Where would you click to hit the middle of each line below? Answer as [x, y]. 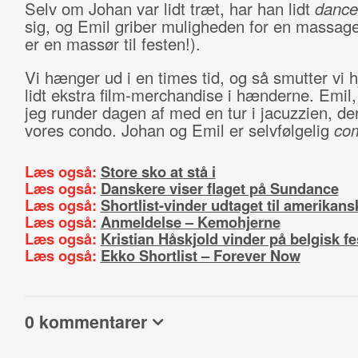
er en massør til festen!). [112, 44]
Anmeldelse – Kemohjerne [190, 222]
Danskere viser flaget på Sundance [219, 188]
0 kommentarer [86, 322]
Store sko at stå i [158, 171]
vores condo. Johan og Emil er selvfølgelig [179, 130]
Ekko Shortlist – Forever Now [200, 255]
